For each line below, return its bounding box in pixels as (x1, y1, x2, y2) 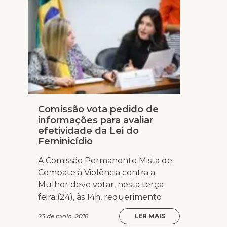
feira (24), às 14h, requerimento (38, 192, 162, 202)
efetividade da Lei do (38, 125, 139, 137)
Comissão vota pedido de (38, 104, 159, 116)
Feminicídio (38, 136, 93, 147)
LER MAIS (134, 212, 165, 220)
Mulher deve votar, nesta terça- (38, 180, 167, 190)
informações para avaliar (38, 115, 153, 126)
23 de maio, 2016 (38, 212, 88, 220)
